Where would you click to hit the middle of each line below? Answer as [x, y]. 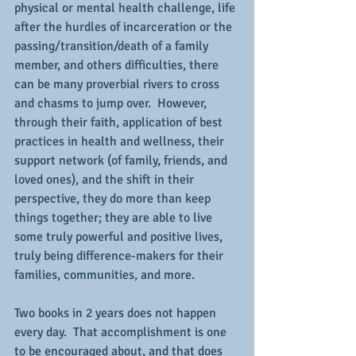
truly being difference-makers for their [120, 256]
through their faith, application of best [120, 122]
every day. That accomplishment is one [122, 332]
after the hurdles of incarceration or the [125, 27]
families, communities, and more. [104, 275]
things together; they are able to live [115, 218]
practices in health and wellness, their [121, 141]
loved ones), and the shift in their [106, 180]
